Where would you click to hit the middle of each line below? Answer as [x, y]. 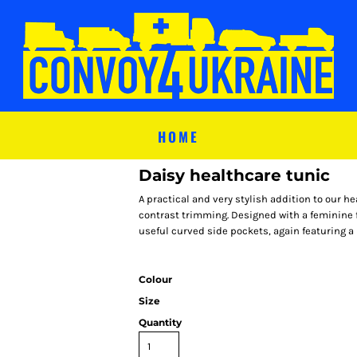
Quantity [160, 322]
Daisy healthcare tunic [234, 175]
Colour [155, 279]
